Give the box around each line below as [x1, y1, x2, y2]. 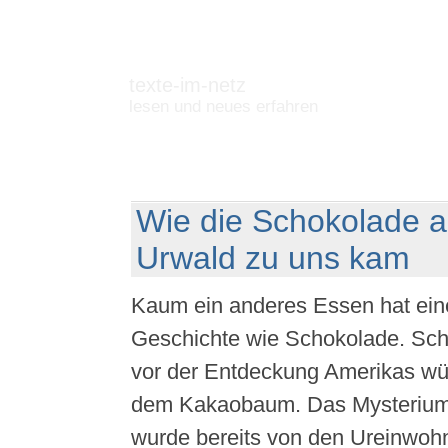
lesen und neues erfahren [128, 97, 318, 116]
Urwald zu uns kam [135, 240, 410, 276]
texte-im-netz [128, 74, 246, 96]
